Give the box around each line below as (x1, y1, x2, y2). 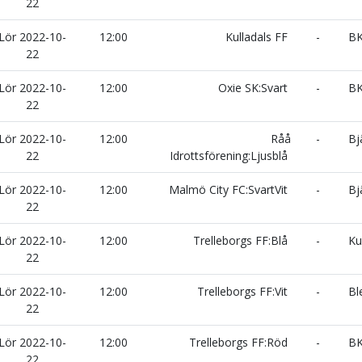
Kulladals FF (225, 29, 291, 44)
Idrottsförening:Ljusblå (170, 148, 291, 163)
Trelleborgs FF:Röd (189, 335, 291, 350)
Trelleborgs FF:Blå (193, 233, 291, 248)
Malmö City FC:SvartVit (169, 182, 291, 197)
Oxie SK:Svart (218, 80, 291, 95)
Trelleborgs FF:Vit (197, 284, 291, 299)
